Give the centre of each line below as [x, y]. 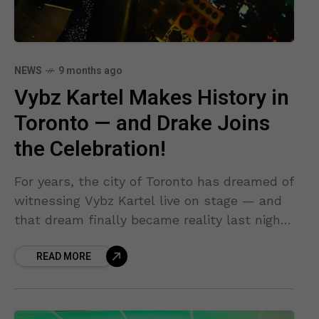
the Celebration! [90, 150]
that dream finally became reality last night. [152, 220]
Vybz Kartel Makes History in [152, 99]
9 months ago [90, 71]
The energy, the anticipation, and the [128, 239]
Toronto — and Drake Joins [142, 124]
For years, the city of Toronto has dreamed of [154, 182]
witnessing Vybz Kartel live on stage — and [148, 201]
